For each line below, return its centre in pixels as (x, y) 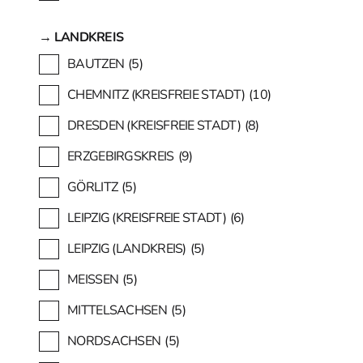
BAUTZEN (96, 64)
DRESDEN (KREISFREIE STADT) (154, 125)
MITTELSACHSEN (117, 310)
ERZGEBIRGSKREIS (121, 156)
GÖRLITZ (93, 187)
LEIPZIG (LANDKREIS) (127, 248)
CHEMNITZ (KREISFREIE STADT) (156, 94)
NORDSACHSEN (114, 341)
